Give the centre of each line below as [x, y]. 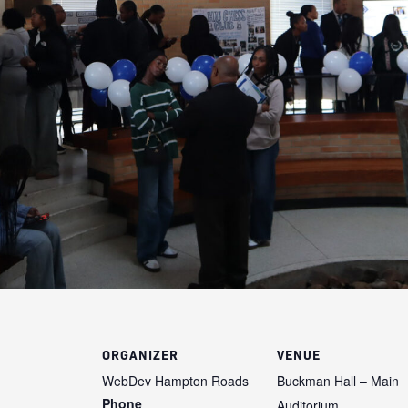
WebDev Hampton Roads [175, 380]
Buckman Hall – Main [338, 380]
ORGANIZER [140, 354]
